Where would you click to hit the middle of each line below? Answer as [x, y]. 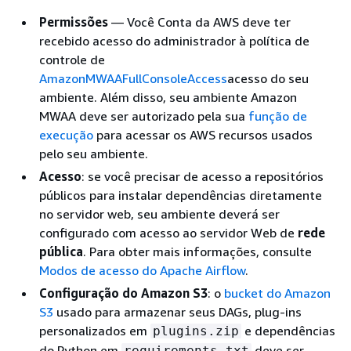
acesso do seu [268, 78]
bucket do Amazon [277, 293]
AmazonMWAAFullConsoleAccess [133, 78]
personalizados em [95, 330]
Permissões [74, 22]
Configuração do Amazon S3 [123, 293]
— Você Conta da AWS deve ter [199, 22]
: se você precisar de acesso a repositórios [203, 176]
